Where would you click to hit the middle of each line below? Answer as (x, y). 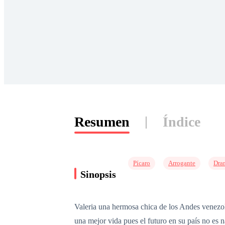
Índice (182, 122)
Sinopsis (98, 174)
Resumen (102, 122)
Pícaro (142, 163)
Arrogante (182, 163)
